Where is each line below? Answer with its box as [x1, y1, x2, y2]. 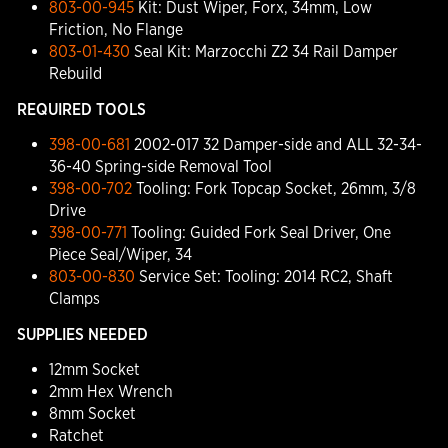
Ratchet [48, 426, 104, 445]
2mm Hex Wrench [48, 382, 173, 401]
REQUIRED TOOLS [16, 100, 146, 119]
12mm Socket [48, 360, 140, 379]
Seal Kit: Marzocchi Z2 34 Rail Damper [129, 42, 398, 61]
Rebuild [48, 64, 102, 83]
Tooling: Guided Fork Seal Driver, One [126, 223, 391, 242]
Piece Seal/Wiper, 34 [48, 245, 192, 264]
